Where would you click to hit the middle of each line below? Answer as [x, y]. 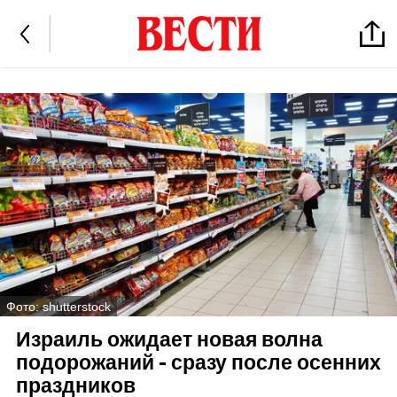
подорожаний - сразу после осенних [198, 363]
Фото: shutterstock [58, 306]
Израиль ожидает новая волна [169, 340]
